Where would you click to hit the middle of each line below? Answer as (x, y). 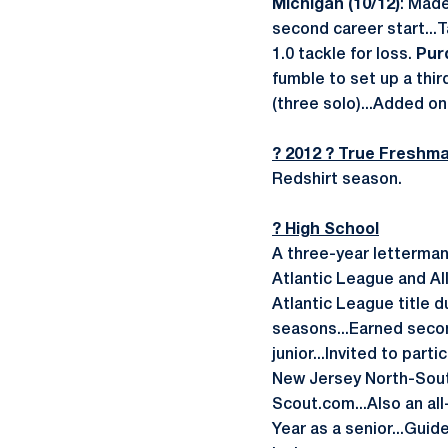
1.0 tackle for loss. (342, 55)
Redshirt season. (337, 180)
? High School (325, 230)
